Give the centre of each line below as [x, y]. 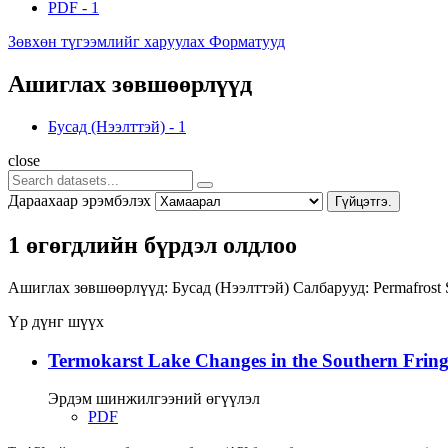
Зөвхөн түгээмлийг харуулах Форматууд [146, 42]
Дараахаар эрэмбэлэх [79, 200]
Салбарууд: [331, 287]
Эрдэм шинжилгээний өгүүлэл [154, 399]
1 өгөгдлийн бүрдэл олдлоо [152, 244]
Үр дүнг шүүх [56, 321]
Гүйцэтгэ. [363, 201]
